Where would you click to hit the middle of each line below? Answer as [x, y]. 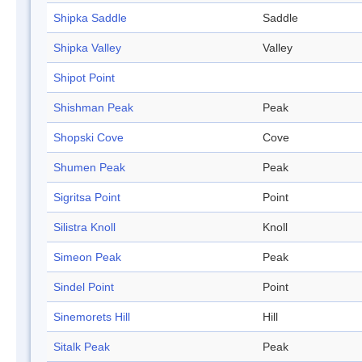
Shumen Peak [89, 168]
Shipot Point [84, 78]
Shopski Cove [88, 138]
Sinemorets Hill [92, 317]
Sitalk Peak [82, 347]
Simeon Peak [87, 257]
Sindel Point [84, 287]
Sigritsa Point [87, 198]
